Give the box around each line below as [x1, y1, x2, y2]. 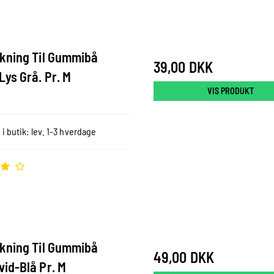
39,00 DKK [153, 57, 213, 76]
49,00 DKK [153, 248, 214, 266]
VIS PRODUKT [207, 85, 254, 96]
